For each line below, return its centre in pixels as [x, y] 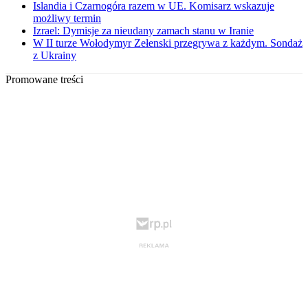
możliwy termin [67, 19]
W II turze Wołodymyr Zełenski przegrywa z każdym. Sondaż [168, 43]
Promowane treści [44, 80]
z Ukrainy [55, 56]
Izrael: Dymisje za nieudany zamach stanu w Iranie [143, 31]
